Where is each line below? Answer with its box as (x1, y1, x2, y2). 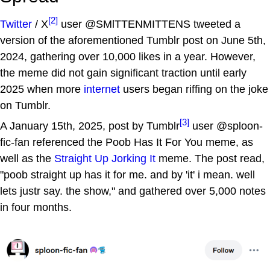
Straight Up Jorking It (54, 152, 155, 165)
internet (84, 83, 120, 95)
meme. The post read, (155, 152, 265, 165)
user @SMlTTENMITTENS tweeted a (58, 18, 240, 30)
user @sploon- (189, 120, 263, 132)
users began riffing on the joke (120, 83, 268, 95)
